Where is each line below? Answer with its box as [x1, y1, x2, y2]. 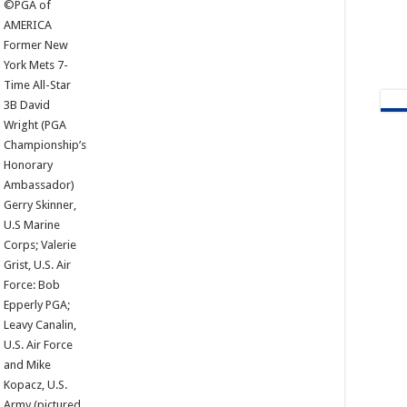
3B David [3, 97, 50, 112]
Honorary [3, 157, 53, 172]
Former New [3, 37, 68, 52]
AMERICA [3, 17, 52, 32]
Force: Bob [3, 277, 60, 292]
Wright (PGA [3, 117, 66, 132]
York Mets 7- [3, 57, 68, 72]
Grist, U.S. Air [3, 257, 71, 272]
